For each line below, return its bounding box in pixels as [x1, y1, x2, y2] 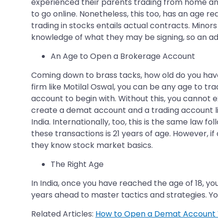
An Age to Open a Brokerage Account [51, 50, 195, 62]
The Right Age [51, 158, 104, 170]
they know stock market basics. [31, 139, 153, 151]
